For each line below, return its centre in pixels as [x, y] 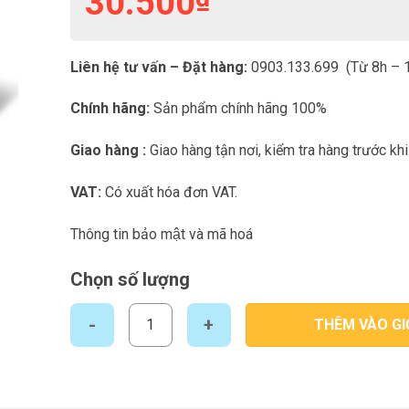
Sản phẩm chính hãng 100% [238, 109]
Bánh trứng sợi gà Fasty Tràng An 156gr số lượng [222, 312]
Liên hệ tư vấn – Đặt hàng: [160, 67]
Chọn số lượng [130, 279]
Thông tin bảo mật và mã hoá [161, 234]
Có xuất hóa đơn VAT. [171, 193]
